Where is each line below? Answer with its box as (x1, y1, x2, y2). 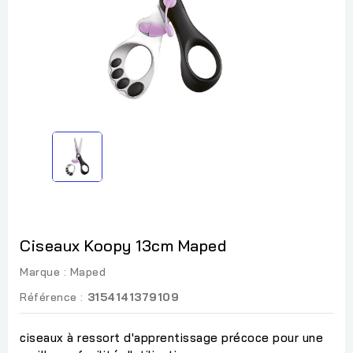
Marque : (20, 264, 66, 279)
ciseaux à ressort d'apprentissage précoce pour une (20, 329, 323, 345)
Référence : (20, 289, 84, 304)
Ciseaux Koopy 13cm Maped (20, 235, 226, 255)
